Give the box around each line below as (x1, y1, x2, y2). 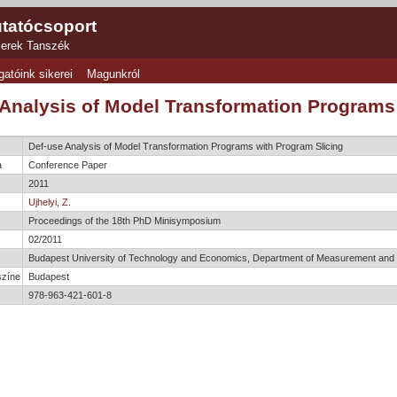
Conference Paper (27, 159, 107, 170)
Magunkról (87, 68, 141, 82)
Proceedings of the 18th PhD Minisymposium (27, 214, 221, 226)
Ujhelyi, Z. (27, 196, 71, 207)
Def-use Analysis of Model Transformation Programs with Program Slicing (27, 140, 343, 152)
